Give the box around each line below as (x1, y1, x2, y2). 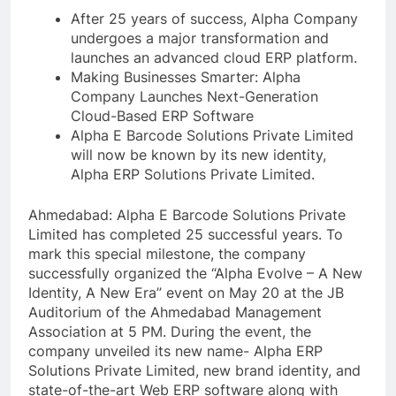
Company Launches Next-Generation (71, 88, 318, 106)
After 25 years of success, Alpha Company (71, 10, 358, 28)
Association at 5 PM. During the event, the (28, 323, 311, 341)
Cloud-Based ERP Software (71, 107, 254, 126)
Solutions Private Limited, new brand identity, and (28, 362, 361, 380)
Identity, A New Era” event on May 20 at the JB (28, 284, 344, 302)
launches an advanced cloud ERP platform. (71, 49, 357, 67)
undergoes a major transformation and (71, 29, 329, 48)
